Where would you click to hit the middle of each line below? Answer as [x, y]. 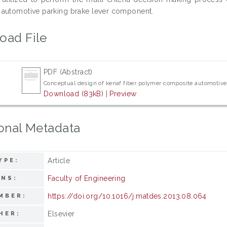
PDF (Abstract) [68, 72]
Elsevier [61, 214]
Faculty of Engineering [87, 178]
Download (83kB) [73, 93]
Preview [123, 93]
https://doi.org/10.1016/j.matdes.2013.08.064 [127, 196]
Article [59, 160]
